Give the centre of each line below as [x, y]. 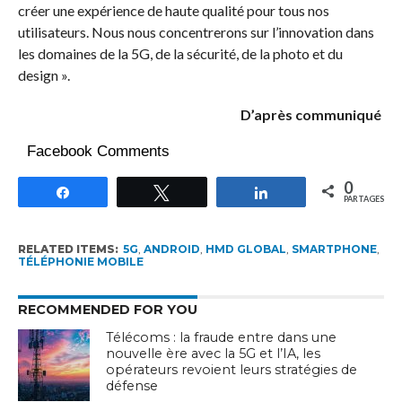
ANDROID [171, 249]
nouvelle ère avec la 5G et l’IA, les [214, 354]
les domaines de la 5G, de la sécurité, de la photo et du [180, 53]
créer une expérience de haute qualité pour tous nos [173, 10]
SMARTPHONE [334, 249]
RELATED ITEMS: [68, 249]
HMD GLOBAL [245, 249]
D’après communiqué [313, 114]
